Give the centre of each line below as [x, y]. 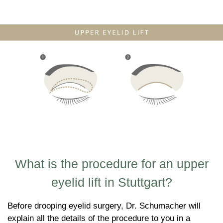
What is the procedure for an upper [111, 164]
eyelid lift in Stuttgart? [111, 182]
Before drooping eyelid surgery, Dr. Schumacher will [104, 206]
